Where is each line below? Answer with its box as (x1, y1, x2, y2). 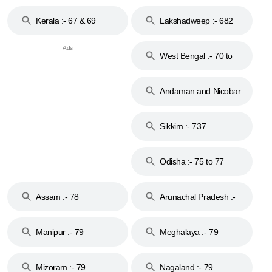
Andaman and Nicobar (160, 86, 241, 96)
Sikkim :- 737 (160, 121, 206, 131)
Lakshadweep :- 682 (160, 15, 233, 25)
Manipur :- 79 (36, 226, 84, 237)
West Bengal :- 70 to (160, 50, 233, 61)
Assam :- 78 (36, 191, 79, 202)
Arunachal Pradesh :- (160, 191, 236, 202)
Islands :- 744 (160, 104, 208, 114)
